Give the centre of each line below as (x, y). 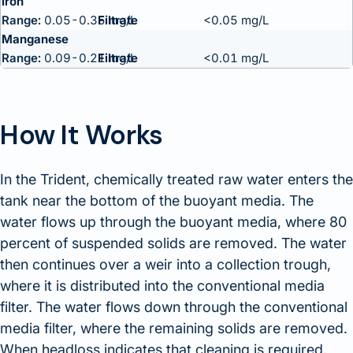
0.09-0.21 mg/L (89, 58)
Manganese (35, 39)
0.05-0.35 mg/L (89, 20)
